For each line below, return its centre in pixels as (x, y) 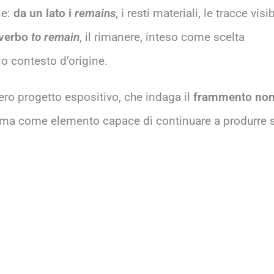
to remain (55, 37)
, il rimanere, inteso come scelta (162, 37)
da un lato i (44, 13)
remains (95, 13)
